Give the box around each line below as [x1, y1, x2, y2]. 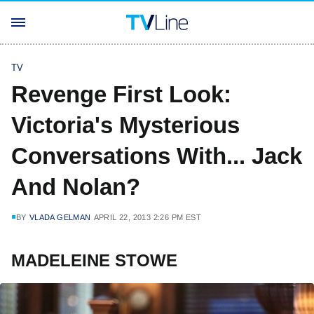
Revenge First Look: [11, 81, 231, 107]
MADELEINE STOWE [11, 251, 177, 270]
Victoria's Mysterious [11, 112, 240, 138]
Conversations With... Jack [11, 143, 302, 169]
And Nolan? [11, 174, 140, 200]
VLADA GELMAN [29, 213, 91, 221]
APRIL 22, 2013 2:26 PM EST [93, 213, 202, 221]
